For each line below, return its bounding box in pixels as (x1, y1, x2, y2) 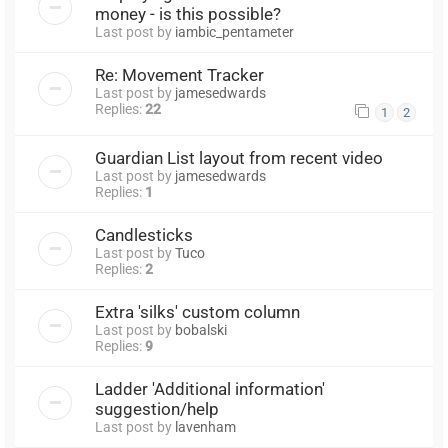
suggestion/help (95, 398, 219, 419)
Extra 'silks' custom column (95, 301, 300, 322)
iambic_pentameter (175, 23, 294, 40)
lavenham (175, 418, 236, 435)
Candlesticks (95, 224, 193, 245)
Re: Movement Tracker (95, 64, 264, 85)
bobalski (175, 321, 227, 338)
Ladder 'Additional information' (95, 378, 325, 399)
